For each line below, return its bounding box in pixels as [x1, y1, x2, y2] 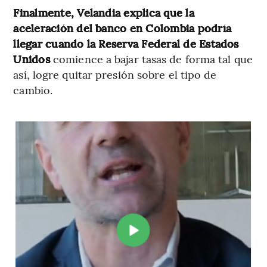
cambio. [13, 82, 53, 98]
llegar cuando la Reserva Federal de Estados [13, 36, 239, 51]
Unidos [13, 51, 54, 67]
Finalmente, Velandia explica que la [13, 5, 194, 20]
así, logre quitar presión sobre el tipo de [13, 67, 217, 82]
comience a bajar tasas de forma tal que [53, 51, 253, 67]
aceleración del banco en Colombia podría [13, 20, 231, 36]
